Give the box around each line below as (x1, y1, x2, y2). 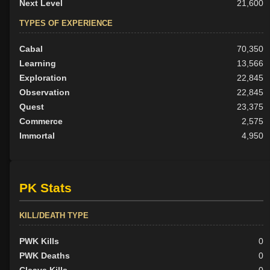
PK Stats (19, 181, 72, 195)
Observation (19, 87, 70, 97)
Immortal (19, 130, 55, 140)
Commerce (19, 116, 63, 126)
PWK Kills (19, 236, 59, 246)
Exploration (19, 72, 67, 83)
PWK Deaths (19, 251, 70, 261)
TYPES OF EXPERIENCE (19, 18, 113, 28)
